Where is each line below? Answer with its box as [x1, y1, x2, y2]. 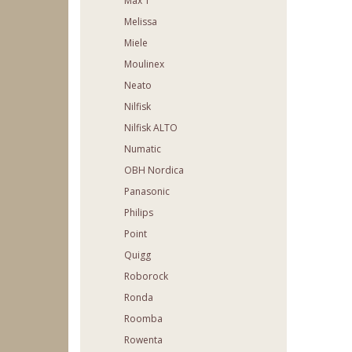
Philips [124, 206, 153, 220]
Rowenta [124, 333, 163, 347]
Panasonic [124, 185, 170, 199]
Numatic [124, 142, 161, 156]
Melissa [124, 15, 157, 29]
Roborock [124, 269, 168, 284]
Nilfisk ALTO [124, 121, 178, 135]
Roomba [124, 312, 163, 326]
